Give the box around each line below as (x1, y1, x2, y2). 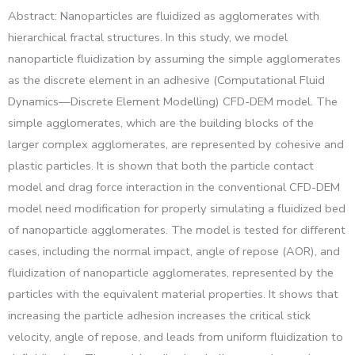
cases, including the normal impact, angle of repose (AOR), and (8, 242, 340, 259)
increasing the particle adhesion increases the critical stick (8, 307, 311, 323)
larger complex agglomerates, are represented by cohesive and (8, 136, 344, 152)
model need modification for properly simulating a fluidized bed (8, 200, 345, 216)
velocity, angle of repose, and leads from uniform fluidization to (8, 328, 343, 345)
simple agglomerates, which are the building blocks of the (8, 114, 314, 131)
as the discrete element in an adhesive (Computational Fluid (8, 71, 325, 88)
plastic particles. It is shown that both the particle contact (8, 157, 314, 174)
